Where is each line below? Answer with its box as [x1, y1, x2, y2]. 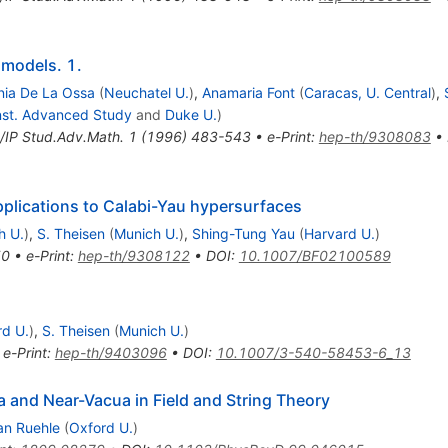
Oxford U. [68, 419, 133, 437]
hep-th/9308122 [77, 247, 190, 265]
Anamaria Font [201, 84, 295, 102]
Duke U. [164, 106, 217, 124]
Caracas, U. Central [303, 84, 431, 102]
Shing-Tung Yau [191, 225, 295, 243]
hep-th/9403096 [54, 344, 167, 362]
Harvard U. [303, 225, 375, 243]
